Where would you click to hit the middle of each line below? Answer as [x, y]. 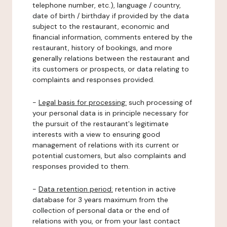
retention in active [144, 189]
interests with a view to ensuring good [96, 134]
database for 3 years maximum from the [100, 200]
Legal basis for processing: [83, 102]
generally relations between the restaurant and [111, 58]
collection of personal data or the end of [101, 210]
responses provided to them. [81, 166]
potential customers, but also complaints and [109, 156]
